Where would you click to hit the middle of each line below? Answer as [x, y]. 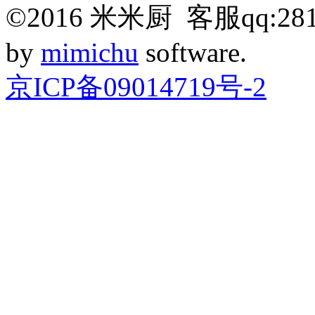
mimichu [90, 52]
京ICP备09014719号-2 [136, 86]
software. [193, 52]
